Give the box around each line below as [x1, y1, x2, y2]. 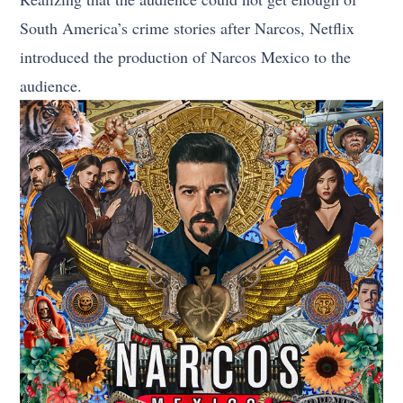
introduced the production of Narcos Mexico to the [20, 46, 352, 68]
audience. [20, 75, 83, 97]
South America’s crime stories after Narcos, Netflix [20, 17, 355, 40]
